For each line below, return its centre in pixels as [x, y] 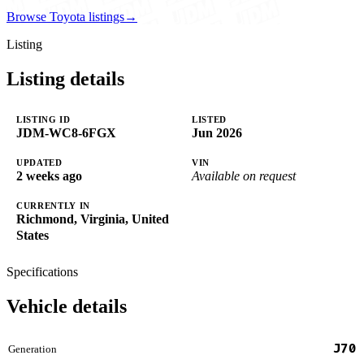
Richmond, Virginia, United [93, 219]
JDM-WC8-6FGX [66, 132]
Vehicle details [67, 306]
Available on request [244, 175]
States [32, 235]
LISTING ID [43, 119]
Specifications [42, 271]
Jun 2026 [217, 132]
